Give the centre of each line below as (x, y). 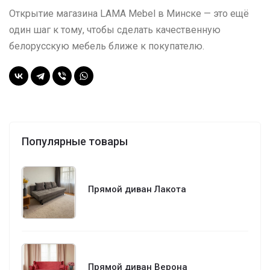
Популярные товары (75, 141)
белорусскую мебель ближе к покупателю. (107, 46)
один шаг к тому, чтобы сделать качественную (115, 30)
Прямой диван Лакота (137, 190)
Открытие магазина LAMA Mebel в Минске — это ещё (129, 13)
